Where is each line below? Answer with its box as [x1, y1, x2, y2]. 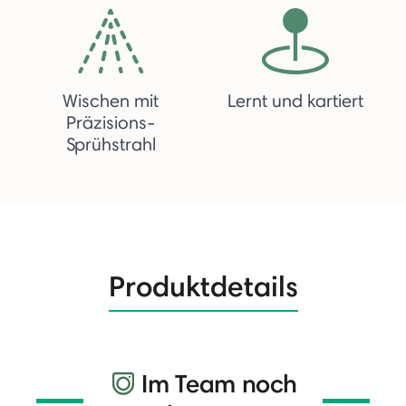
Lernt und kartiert [227, 89, 363, 111]
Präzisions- [66, 111, 155, 133]
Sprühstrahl [65, 132, 156, 155]
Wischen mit [63, 89, 159, 111]
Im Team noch [140, 367, 298, 399]
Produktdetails [108, 267, 298, 304]
